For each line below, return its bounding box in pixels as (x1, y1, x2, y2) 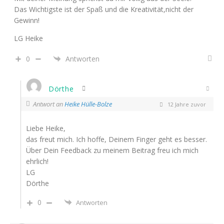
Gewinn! (14, 15, 39, 25)
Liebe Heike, (26, 123, 65, 133)
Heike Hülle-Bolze (64, 99, 112, 109)
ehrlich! (26, 156, 48, 166)
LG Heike (14, 33, 43, 43)
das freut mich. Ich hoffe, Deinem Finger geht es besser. (26, 134, 207, 144)
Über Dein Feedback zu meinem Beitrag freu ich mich (26, 145, 198, 155)
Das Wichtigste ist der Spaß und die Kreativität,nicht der (14, 4, 193, 14)
